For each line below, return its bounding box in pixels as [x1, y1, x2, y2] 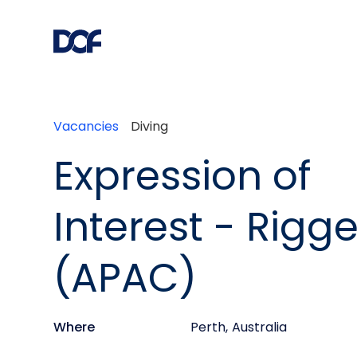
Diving [131, 117, 169, 135]
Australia [232, 318, 288, 336]
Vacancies [53, 117, 120, 135]
